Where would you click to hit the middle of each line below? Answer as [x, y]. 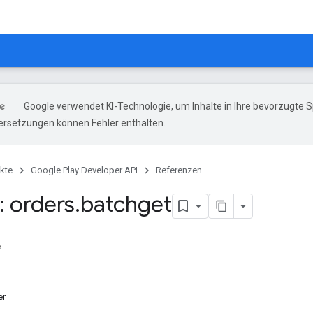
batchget [126, 204]
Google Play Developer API [84, 170]
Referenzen [179, 170]
